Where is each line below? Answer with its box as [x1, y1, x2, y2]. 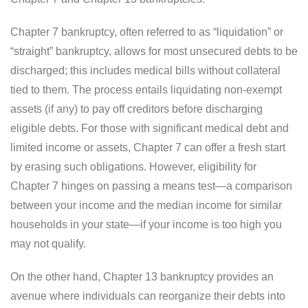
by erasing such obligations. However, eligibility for [10, 160, 256, 173]
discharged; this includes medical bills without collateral [10, 64, 280, 76]
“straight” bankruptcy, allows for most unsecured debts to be [10, 45, 298, 57]
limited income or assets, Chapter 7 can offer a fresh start [10, 141, 285, 153]
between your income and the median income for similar [10, 199, 282, 211]
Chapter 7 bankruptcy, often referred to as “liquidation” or [10, 25, 283, 38]
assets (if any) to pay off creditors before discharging [10, 102, 263, 115]
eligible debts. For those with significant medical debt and [10, 122, 289, 134]
